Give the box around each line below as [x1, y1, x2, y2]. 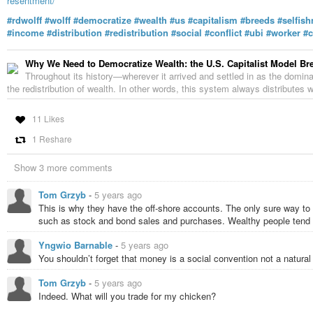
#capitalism [188, 13, 238, 27]
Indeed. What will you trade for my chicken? [38, 289, 216, 303]
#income [7, 25, 44, 39]
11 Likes [31, 112, 64, 125]
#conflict [205, 25, 242, 39]
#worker [266, 25, 300, 39]
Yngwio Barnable [38, 238, 115, 252]
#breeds [240, 13, 275, 27]
